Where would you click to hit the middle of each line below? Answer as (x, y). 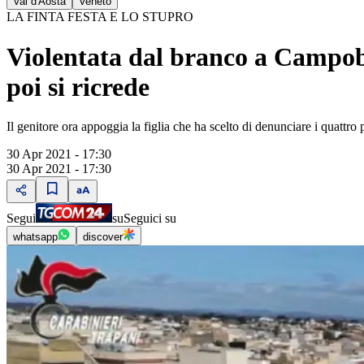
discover (103, 237)
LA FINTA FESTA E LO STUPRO (100, 17)
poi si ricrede (78, 87)
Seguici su (150, 218)
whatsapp (35, 237)
